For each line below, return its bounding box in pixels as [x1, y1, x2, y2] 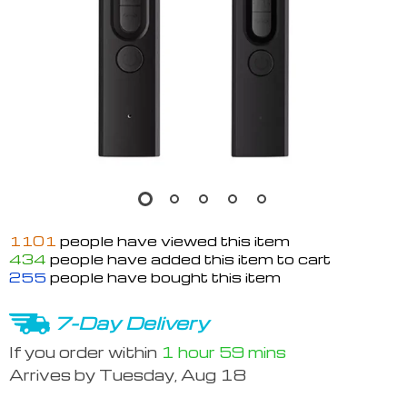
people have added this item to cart [46, 250, 331, 268]
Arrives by [9, 365, 99, 385]
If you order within [9, 342, 161, 362]
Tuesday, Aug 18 [99, 365, 246, 385]
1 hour [161, 342, 215, 362]
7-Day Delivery [55, 311, 209, 334]
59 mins [219, 342, 286, 362]
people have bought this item [46, 268, 281, 286]
